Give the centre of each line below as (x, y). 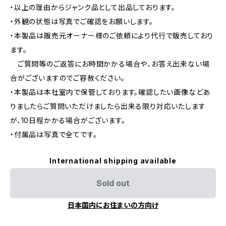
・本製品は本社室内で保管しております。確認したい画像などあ (110, 92)
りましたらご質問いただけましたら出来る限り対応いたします (108, 106)
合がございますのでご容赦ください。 (68, 78)
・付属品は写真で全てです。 (54, 134)
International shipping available (113, 161)
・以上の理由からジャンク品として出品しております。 (93, 7)
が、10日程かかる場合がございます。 (68, 120)
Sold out (113, 183)
